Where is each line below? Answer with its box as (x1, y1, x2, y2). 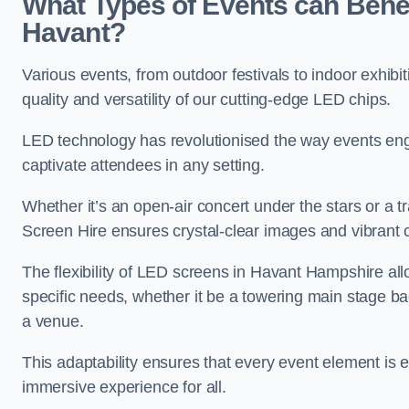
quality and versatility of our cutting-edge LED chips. (22, 90, 392, 110)
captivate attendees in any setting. (22, 156, 269, 175)
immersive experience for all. (22, 378, 226, 397)
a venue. (22, 312, 89, 331)
